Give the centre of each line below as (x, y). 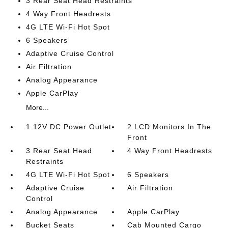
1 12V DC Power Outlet (68, 127)
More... (37, 107)
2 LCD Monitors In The (169, 127)
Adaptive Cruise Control (70, 53)
